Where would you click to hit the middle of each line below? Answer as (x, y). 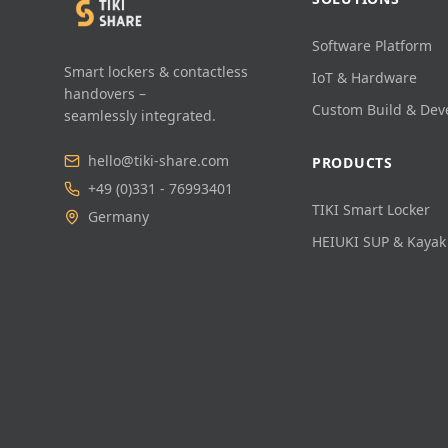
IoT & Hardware (364, 77)
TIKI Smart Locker (371, 209)
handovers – (105, 93)
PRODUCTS (352, 162)
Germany (118, 216)
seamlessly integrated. (140, 115)
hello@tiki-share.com (158, 160)
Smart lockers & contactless (156, 71)
